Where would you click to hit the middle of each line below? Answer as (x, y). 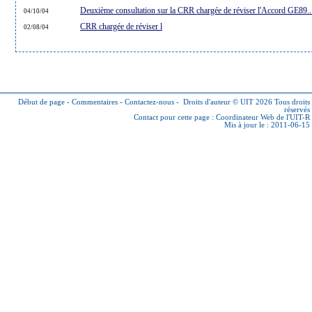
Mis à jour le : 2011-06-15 (267, 125)
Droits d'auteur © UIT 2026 (228, 102)
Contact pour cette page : (175, 117)
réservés (297, 110)
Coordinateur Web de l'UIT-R (263, 117)
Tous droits (291, 102)
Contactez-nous (149, 102)
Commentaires (95, 102)
